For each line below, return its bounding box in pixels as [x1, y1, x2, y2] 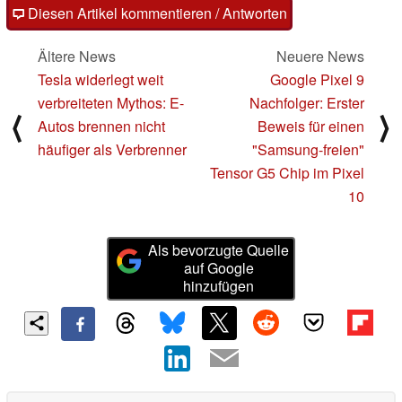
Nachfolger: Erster [249, 92, 364, 114]
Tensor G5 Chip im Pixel [210, 162, 364, 184]
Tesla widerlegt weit [38, 69, 163, 91]
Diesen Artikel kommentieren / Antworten [24, 3, 287, 24]
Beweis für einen [258, 116, 364, 137]
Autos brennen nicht [38, 116, 165, 137]
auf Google [183, 258, 254, 279]
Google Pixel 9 [270, 69, 364, 91]
